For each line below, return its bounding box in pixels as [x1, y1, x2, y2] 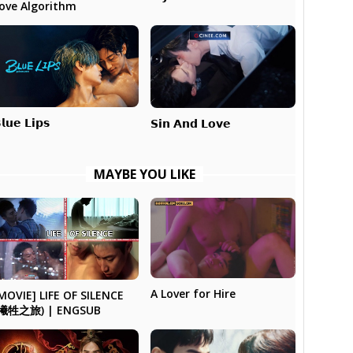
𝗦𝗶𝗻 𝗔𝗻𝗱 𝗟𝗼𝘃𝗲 [150, 115, 231, 131]
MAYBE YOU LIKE [93, 165, 195, 183]
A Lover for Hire [150, 286, 236, 302]
